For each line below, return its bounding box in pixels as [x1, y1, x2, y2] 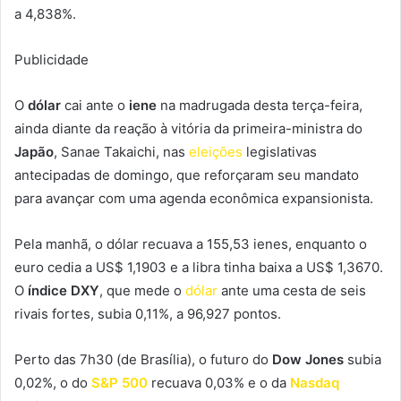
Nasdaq [290, 373, 339, 391]
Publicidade [14, 50, 89, 68]
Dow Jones [272, 350, 344, 368]
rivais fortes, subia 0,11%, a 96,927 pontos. [14, 304, 281, 322]
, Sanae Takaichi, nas [54, 142, 189, 160]
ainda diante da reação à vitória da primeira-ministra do [14, 119, 363, 137]
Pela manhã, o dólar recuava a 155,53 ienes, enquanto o [14, 235, 367, 252]
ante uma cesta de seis [218, 281, 366, 299]
